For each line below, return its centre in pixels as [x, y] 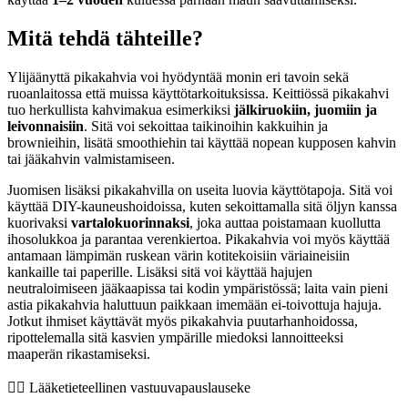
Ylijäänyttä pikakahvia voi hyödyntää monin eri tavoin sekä [178, 76]
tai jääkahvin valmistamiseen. [91, 158]
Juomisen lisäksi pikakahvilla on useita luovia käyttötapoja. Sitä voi [200, 189]
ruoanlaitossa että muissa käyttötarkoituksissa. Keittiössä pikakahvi [198, 93]
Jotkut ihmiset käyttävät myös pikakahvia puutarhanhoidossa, [183, 321]
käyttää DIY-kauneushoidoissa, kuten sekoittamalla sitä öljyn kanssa [202, 206]
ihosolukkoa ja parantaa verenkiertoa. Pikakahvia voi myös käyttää [199, 239]
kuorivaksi [39, 222]
